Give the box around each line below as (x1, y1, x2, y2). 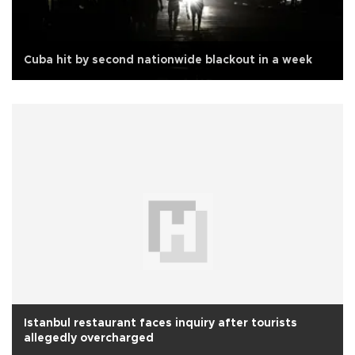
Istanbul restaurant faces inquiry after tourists (24, 317, 297, 329)
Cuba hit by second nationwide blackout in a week (24, 54, 312, 66)
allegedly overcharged (24, 332, 154, 344)
